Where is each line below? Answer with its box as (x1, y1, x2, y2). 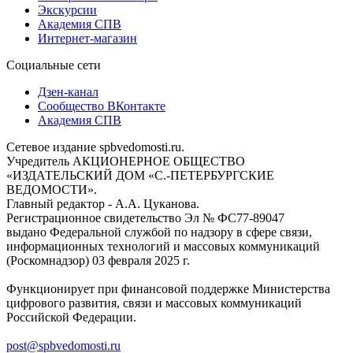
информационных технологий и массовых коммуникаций (6, 240, 320, 254)
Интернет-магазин (38, 32, 137, 46)
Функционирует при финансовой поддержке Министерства (6, 282, 330, 296)
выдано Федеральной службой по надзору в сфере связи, (6, 225, 312, 240)
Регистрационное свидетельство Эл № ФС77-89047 (6, 211, 284, 225)
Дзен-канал (38, 85, 98, 99)
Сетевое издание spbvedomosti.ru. (6, 140, 184, 154)
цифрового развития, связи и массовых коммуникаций (6, 296, 302, 310)
